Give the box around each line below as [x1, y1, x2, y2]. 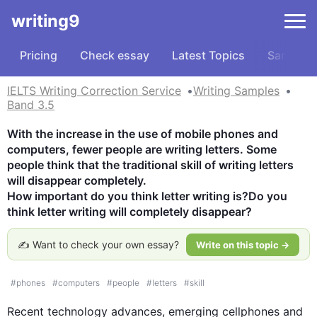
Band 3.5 [7, 98, 54, 112]
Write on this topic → [196, 239, 289, 250]
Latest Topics [172, 48, 245, 62]
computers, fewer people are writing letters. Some [7, 142, 277, 156]
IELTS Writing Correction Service [7, 83, 181, 98]
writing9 [11, 11, 80, 31]
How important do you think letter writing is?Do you [7, 189, 287, 203]
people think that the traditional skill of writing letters [7, 158, 294, 172]
